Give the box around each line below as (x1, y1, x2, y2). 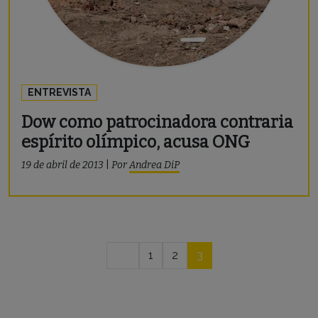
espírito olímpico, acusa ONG (21, 131, 250, 152)
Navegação (8, 240, 99, 263)
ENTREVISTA (28, 86, 91, 98)
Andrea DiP (129, 158, 180, 171)
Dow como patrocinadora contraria (21, 111, 293, 132)
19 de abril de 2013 (21, 158, 104, 171)
